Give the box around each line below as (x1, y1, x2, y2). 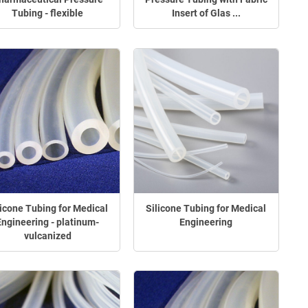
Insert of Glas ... (171, 7, 241, 19)
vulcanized (23, 230, 71, 241)
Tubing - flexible (12, 7, 84, 19)
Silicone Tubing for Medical (146, 202, 267, 214)
